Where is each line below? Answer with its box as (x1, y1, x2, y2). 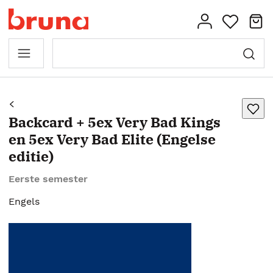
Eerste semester (9, 173, 88, 185)
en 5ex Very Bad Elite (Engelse (9, 130, 216, 148)
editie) (9, 147, 54, 165)
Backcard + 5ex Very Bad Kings (9, 113, 221, 131)
